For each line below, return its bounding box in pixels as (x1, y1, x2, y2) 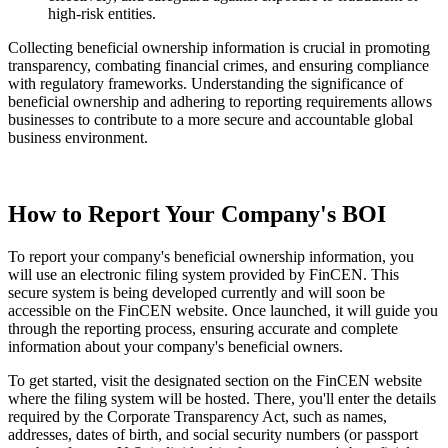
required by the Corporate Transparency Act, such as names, (8, 407, 387, 425)
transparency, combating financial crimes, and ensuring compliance (8, 56, 429, 74)
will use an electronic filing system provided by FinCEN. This (8, 265, 399, 283)
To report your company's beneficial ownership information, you (8, 247, 414, 265)
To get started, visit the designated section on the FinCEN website (8, 371, 422, 389)
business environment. (8, 128, 148, 146)
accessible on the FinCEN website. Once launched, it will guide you (8, 301, 438, 319)
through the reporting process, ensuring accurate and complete (8, 319, 398, 337)
